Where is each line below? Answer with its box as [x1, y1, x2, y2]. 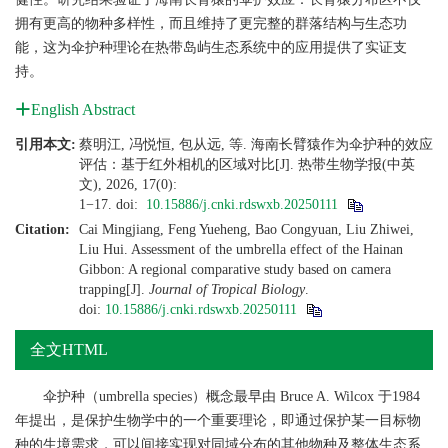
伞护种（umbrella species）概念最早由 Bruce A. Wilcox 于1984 [43, 389, 420, 404]
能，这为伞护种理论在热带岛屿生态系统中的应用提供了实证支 [15, 40, 407, 55]
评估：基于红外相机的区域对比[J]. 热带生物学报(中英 [79, 157, 415, 172]
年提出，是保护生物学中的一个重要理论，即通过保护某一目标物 [15, 413, 421, 428]
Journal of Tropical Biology [149, 282, 305, 297]
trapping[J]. [79, 282, 149, 297]
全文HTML [30, 341, 108, 358]
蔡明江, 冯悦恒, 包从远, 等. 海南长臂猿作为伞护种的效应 [79, 137, 433, 152]
